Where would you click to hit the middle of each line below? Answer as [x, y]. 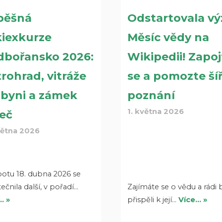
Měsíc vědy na [168, 37]
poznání [151, 95]
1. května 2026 [156, 111]
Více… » [193, 199]
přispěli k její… [153, 199]
